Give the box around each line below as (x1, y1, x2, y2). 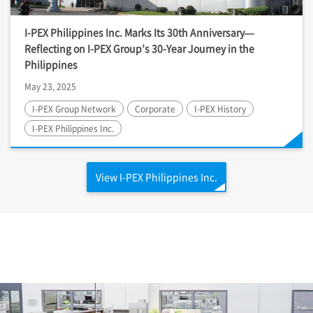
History (215, 103, 246, 115)
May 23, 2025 (24, 80, 76, 93)
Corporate (135, 103, 175, 115)
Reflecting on (24, 41, 87, 56)
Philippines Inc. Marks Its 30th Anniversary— (48, 25, 254, 40)
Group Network (53, 103, 116, 115)
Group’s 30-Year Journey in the (111, 41, 254, 56)
